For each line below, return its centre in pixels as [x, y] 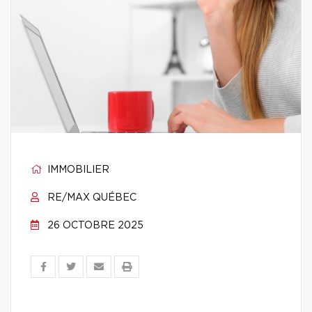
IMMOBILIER [77, 170]
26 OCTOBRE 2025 [94, 226]
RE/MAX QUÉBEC [91, 198]
